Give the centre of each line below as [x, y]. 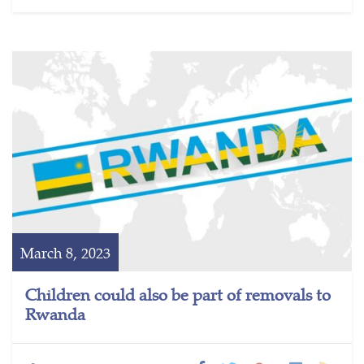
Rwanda [55, 314]
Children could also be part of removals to [178, 294]
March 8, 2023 [65, 253]
